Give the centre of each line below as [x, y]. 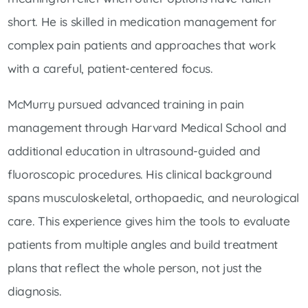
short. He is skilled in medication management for [142, 22]
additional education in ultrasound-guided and [134, 151]
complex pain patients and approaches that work [142, 45]
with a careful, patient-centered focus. [110, 69]
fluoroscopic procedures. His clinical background [140, 174]
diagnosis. [35, 291]
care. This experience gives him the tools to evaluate [149, 221]
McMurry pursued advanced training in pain [126, 104]
